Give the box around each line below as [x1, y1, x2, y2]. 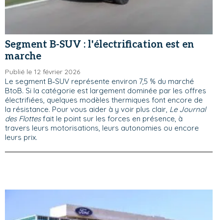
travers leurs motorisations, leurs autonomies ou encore [5, 123, 199, 133]
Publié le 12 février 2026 [5, 67, 80, 76]
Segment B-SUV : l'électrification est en [5, 39, 194, 51]
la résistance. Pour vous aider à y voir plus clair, [5, 105, 169, 114]
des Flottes [5, 114, 41, 123]
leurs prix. [5, 133, 37, 142]
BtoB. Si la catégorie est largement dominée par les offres [5, 86, 206, 95]
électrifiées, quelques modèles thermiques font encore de [5, 95, 203, 105]
